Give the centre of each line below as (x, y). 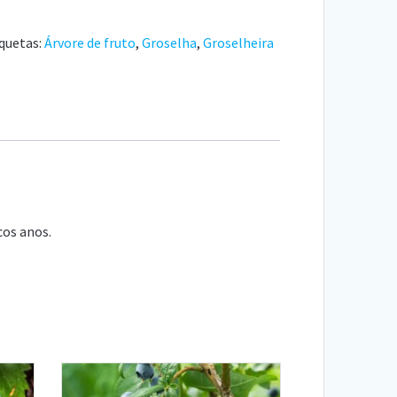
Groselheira (238, 42)
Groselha (169, 42)
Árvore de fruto (90, 42)
